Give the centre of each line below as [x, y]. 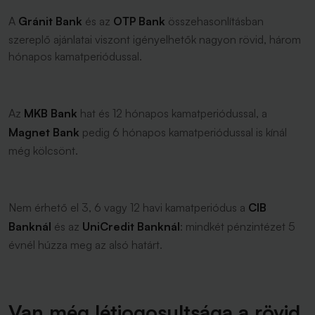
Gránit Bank [50, 21]
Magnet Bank [44, 132]
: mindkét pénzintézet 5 [238, 226]
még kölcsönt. [43, 150]
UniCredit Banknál [131, 226]
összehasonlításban [214, 21]
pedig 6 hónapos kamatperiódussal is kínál [183, 132]
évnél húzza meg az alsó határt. [85, 245]
